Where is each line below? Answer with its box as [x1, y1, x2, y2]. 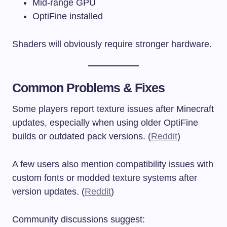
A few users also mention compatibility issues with [12, 159, 213, 169]
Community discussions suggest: [12, 214, 145, 224]
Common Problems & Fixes [12, 80, 165, 95]
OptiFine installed [32, 11, 103, 21]
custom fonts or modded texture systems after [12, 172, 197, 183]
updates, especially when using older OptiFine [12, 117, 198, 128]
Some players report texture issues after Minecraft [12, 103, 214, 114]
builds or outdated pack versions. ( [12, 131, 151, 141]
